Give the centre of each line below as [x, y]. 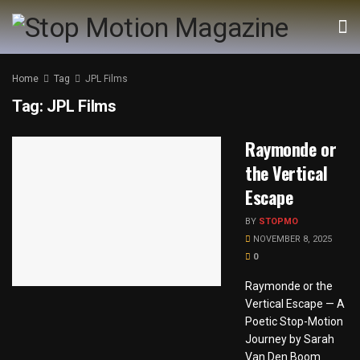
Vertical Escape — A [295, 304]
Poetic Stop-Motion [294, 321]
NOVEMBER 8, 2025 [291, 239]
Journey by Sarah [290, 339]
